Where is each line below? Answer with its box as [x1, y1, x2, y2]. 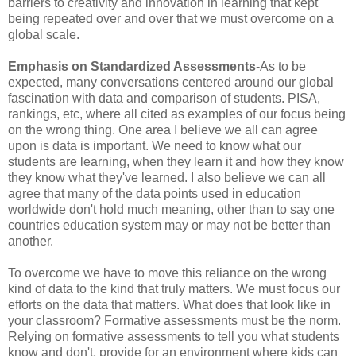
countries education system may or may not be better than [8, 219, 331, 232]
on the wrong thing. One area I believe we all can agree [8, 123, 318, 137]
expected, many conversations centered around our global [8, 75, 334, 89]
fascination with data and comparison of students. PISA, [8, 91, 320, 105]
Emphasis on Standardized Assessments [8, 60, 256, 73]
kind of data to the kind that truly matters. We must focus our [8, 282, 340, 296]
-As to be [256, 60, 306, 73]
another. [8, 234, 56, 248]
